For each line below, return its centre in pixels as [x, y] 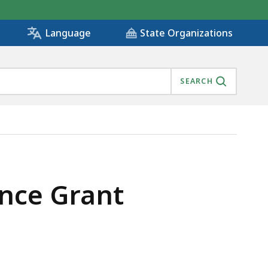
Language [68, 33]
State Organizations [186, 33]
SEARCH [197, 81]
